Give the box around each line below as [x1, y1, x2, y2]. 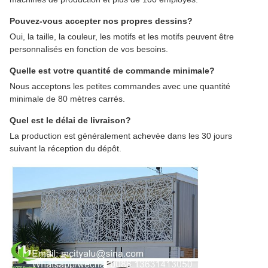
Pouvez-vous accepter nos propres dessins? [10, 16, 193, 26]
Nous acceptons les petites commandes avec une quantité [10, 81, 230, 92]
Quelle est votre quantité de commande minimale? [10, 66, 215, 76]
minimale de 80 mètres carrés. [10, 94, 125, 104]
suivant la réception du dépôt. [10, 144, 121, 154]
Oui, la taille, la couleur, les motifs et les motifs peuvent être [10, 32, 234, 42]
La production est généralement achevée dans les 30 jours [10, 131, 232, 141]
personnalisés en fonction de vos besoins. [10, 44, 168, 54]
